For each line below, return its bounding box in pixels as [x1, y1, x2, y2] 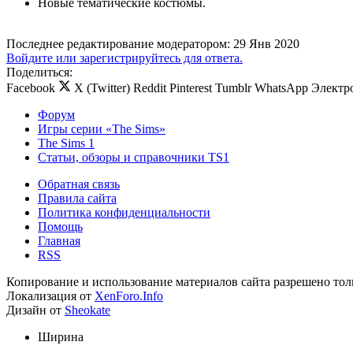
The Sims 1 [38, 136, 95, 150]
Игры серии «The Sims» [38, 122, 165, 136]
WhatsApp [255, 81, 308, 95]
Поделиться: [6, 65, 72, 80]
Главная [38, 234, 80, 248]
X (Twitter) [74, 81, 130, 95]
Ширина [38, 330, 84, 344]
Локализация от [6, 289, 95, 303]
